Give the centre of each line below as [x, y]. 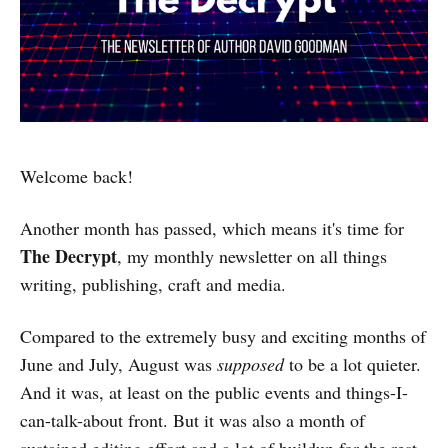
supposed [253, 364]
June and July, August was [118, 364]
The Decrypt [68, 256]
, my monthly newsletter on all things [252, 256]
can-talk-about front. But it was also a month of [192, 420]
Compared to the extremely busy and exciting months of [223, 336]
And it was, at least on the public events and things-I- [214, 392]
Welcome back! [76, 176]
